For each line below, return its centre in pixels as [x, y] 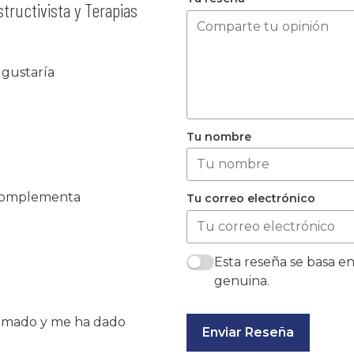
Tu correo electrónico [251, 199]
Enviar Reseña [248, 332]
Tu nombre [219, 136]
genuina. [242, 281]
